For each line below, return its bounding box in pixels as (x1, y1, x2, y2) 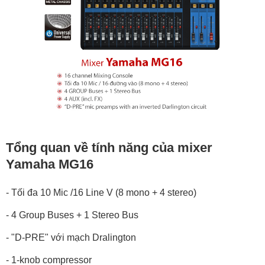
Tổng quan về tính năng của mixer (6, 140, 212, 155)
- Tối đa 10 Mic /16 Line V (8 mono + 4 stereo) (6, 188, 196, 198)
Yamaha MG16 (6, 157, 93, 172)
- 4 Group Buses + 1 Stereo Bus (6, 210, 141, 220)
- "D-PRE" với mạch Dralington (6, 232, 136, 243)
